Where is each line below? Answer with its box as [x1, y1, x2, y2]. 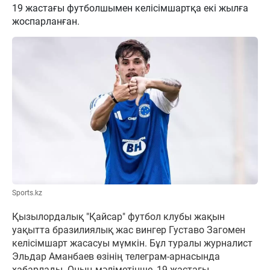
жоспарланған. [12, 16, 82, 27]
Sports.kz [12, 188, 42, 197]
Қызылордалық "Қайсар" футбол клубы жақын [12, 210, 225, 222]
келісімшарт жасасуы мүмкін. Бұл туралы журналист [12, 237, 253, 249]
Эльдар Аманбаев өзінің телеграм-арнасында [12, 250, 220, 262]
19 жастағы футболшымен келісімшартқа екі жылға [12, 2, 248, 14]
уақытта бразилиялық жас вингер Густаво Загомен [12, 224, 245, 236]
